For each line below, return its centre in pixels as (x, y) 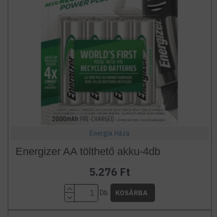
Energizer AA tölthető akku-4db (88, 152)
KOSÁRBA (131, 193)
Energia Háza (109, 133)
